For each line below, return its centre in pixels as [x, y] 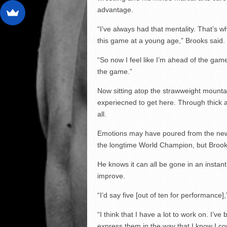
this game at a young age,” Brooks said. [161, 40]
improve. [111, 176]
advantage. [115, 9]
